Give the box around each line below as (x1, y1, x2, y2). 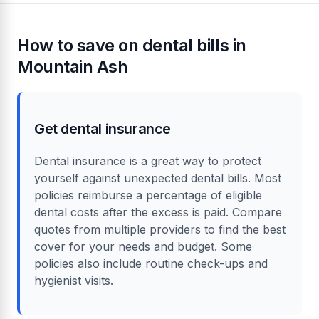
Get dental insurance (34, 120, 171, 137)
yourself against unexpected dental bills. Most (34, 170, 281, 185)
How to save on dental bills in (17, 34, 246, 56)
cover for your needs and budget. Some (34, 239, 252, 253)
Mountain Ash (17, 56, 128, 77)
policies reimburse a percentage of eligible (34, 187, 262, 202)
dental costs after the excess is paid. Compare (34, 204, 282, 219)
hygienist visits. (34, 273, 113, 288)
